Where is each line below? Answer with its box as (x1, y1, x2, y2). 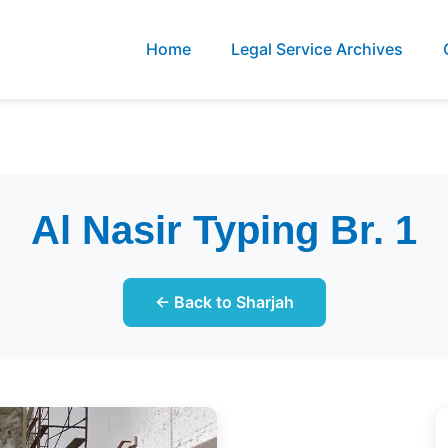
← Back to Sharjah (154, 292, 294, 312)
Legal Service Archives (231, 39, 403, 59)
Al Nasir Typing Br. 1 (31, 208, 417, 252)
